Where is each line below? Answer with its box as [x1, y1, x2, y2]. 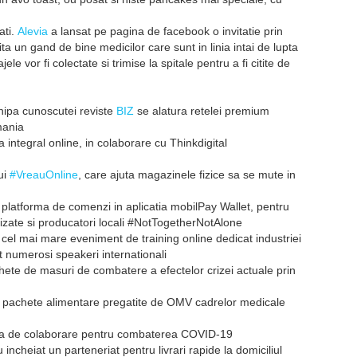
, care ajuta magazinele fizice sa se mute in [78, 168, 296, 181]
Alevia [18, 25, 48, 37]
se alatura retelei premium [134, 104, 269, 117]
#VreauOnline [10, 168, 78, 181]
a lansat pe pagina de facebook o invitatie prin [48, 25, 283, 37]
